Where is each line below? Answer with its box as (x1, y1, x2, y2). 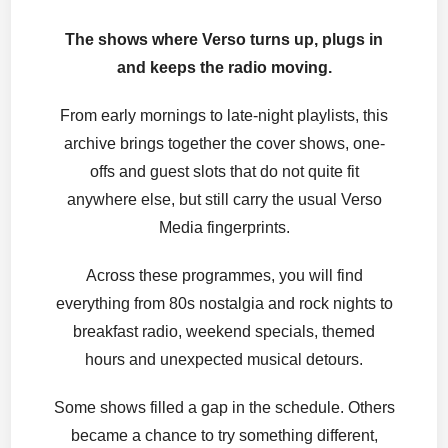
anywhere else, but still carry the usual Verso (66, 191, 382, 209)
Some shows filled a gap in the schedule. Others (53, 399, 395, 417)
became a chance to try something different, (70, 427, 378, 445)
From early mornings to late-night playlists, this (60, 107, 388, 125)
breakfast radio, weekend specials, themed (73, 323, 375, 341)
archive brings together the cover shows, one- (63, 135, 385, 153)
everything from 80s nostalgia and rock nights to (55, 295, 393, 313)
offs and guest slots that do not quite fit (89, 163, 359, 181)
